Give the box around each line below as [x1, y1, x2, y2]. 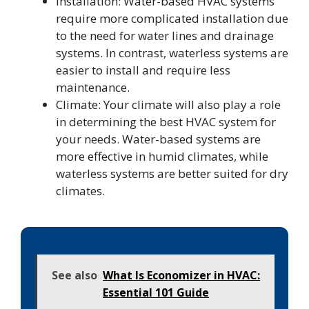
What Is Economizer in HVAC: [103, 268, 260, 283]
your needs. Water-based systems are [56, 131, 261, 148]
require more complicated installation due [56, 10, 288, 27]
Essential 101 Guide [103, 285, 209, 301]
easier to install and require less [56, 62, 230, 79]
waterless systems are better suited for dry [56, 166, 288, 182]
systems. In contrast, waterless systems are [56, 45, 288, 61]
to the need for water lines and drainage [56, 28, 274, 44]
